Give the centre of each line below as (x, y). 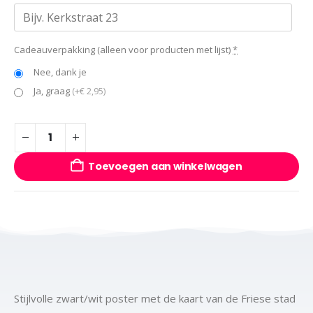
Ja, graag (53, 90)
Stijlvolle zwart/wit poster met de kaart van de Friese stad (155, 298)
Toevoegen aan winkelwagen (165, 166)
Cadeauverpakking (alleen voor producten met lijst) (122, 49)
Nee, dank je (60, 72)
